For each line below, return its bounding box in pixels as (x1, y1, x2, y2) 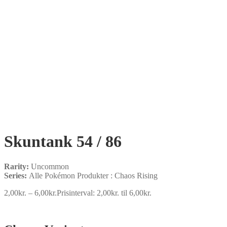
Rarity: (4, 162, 31, 171)
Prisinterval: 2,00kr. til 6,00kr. (57, 188, 152, 197)
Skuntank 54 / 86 (4, 132, 122, 151)
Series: (4, 171, 29, 180)
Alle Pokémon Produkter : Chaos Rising (29, 171, 158, 180)
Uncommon (31, 162, 69, 171)
